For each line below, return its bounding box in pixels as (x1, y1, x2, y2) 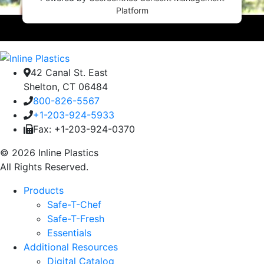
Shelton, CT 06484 (24, 81, 108, 93)
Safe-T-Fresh (47, 213, 104, 225)
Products (24, 184, 64, 197)
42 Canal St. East (31, 67, 108, 79)
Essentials (47, 227, 91, 239)
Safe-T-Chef (47, 199, 101, 211)
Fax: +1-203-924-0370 (33, 123, 135, 136)
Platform (115, 5, 148, 15)
